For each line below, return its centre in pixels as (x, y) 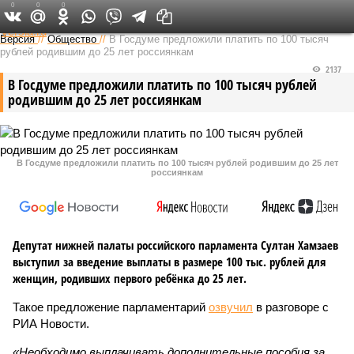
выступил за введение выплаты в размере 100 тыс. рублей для (169, 262)
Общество (72, 39)
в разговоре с (291, 307)
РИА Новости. (51, 324)
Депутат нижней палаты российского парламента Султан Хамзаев (175, 245)
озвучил (231, 307)
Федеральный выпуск (172, 16)
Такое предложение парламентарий (111, 307)
